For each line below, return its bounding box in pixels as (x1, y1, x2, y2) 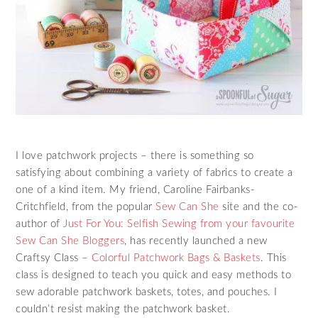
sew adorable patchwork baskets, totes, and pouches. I (16, 287, 278, 298)
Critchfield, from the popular (16, 202, 156, 213)
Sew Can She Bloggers (16, 236, 125, 247)
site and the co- (219, 202, 299, 213)
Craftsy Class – (16, 253, 92, 264)
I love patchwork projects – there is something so (16, 150, 254, 162)
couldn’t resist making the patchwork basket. (16, 304, 231, 315)
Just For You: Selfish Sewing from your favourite (63, 219, 295, 230)
